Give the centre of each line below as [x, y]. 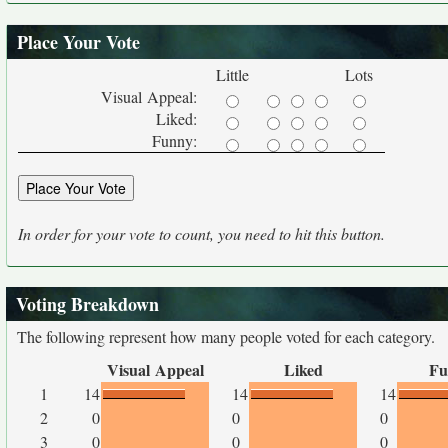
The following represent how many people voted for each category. [226, 336]
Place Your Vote [78, 42]
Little [232, 74]
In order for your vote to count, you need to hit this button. [201, 234]
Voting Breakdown [87, 304]
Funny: [177, 140]
